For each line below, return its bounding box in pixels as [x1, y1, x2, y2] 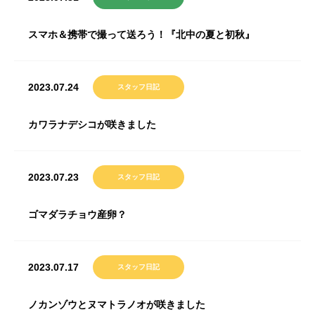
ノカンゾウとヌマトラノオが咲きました [28, 299, 205, 310]
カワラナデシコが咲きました [28, 119, 156, 130]
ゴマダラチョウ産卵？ [28, 209, 127, 220]
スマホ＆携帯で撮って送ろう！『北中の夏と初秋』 [28, 29, 255, 40]
